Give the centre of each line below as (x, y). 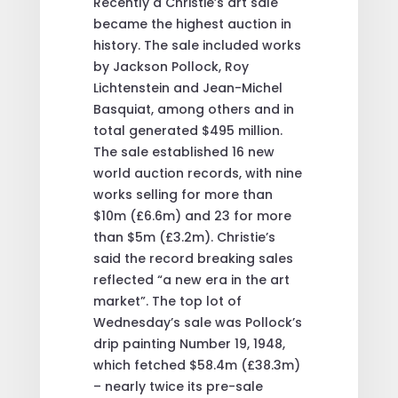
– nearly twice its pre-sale (178, 386)
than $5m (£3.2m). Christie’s (184, 237)
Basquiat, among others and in (193, 109)
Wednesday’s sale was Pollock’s (197, 322)
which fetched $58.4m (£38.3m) (196, 365)
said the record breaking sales (193, 258)
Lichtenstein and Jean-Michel (187, 88)
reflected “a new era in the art (191, 279)
